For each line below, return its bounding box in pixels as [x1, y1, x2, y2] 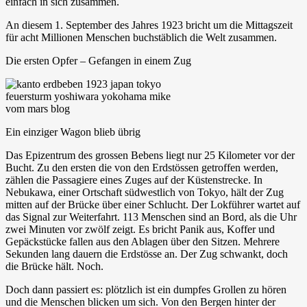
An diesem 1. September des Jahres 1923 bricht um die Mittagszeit [5, 19, 293, 31]
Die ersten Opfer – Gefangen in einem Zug [5, 54, 191, 66]
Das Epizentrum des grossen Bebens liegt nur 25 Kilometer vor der [5, 149, 295, 161]
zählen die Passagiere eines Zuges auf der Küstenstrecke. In [5, 173, 262, 186]
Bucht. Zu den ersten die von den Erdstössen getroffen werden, [5, 161, 278, 173]
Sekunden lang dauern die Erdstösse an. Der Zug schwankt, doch [5, 247, 288, 260]
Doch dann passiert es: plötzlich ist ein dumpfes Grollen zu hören [5, 283, 286, 295]
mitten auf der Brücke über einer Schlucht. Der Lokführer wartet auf [5, 198, 300, 210]
